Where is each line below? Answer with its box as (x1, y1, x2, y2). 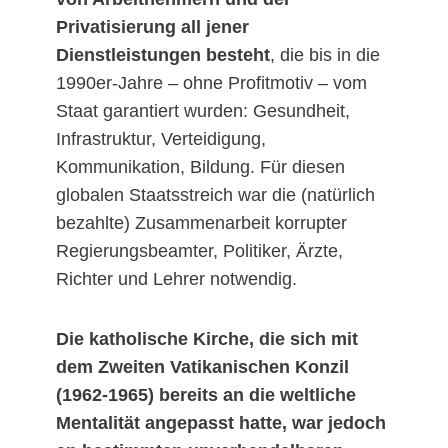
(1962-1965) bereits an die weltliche (56, 385, 356, 406)
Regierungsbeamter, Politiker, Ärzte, (56, 241, 343, 262)
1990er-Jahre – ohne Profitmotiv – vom (56, 73, 367, 94)
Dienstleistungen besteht (56, 45, 270, 66)
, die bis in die (270, 45, 380, 66)
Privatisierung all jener (56, 17, 249, 38)
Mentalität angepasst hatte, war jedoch (56, 413, 386, 434)
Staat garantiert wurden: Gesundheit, (56, 101, 350, 122)
